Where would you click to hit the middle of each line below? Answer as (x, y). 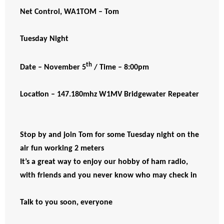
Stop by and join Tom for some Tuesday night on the (109, 135)
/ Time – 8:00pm (122, 68)
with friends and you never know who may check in (108, 176)
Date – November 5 (53, 68)
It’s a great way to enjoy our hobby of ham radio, (104, 162)
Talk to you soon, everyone (66, 203)
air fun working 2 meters (64, 149)
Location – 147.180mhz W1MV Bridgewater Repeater (109, 95)
